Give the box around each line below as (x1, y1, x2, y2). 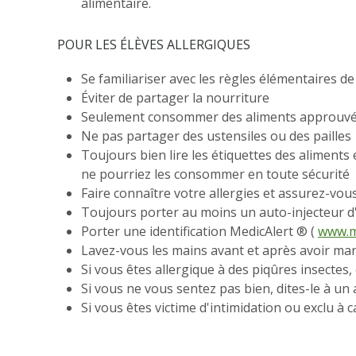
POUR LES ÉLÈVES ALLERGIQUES (57, 36, 250, 54)
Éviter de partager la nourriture (81, 89, 269, 107)
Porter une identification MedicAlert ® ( (81, 222, 318, 241)
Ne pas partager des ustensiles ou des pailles (81, 127, 351, 145)
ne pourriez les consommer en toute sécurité (81, 165, 350, 184)
